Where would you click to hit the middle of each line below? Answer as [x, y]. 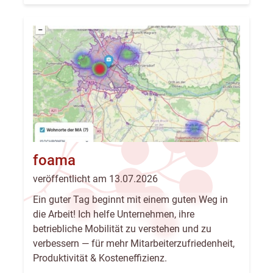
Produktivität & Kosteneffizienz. [100, 258]
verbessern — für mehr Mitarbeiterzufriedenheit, [134, 244]
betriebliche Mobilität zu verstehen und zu [122, 229]
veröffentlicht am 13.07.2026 [95, 179]
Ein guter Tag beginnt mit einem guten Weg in [130, 200]
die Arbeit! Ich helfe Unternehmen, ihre [114, 214]
